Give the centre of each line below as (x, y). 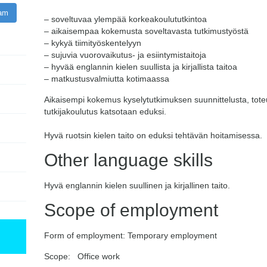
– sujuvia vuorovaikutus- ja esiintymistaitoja (125, 55)
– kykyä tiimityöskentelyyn (93, 43)
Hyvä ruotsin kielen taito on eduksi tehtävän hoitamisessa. (153, 135)
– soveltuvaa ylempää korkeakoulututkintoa (125, 19)
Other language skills (128, 160)
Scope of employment (131, 210)
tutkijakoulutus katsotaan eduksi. (105, 111)
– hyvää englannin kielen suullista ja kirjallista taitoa (141, 67)
